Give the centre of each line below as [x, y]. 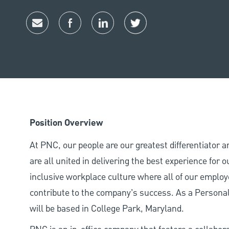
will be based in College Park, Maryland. [107, 209]
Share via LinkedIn [137, 31]
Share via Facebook [106, 31]
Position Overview [66, 123]
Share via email [66, 31]
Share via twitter [166, 31]
